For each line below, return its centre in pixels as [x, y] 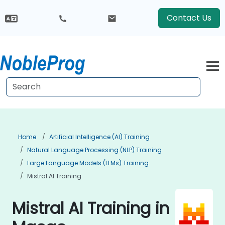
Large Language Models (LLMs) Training [88, 163]
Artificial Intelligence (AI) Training [99, 137]
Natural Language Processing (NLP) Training [94, 150]
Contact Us [189, 18]
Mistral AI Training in [91, 208]
